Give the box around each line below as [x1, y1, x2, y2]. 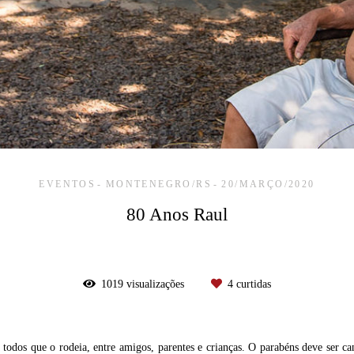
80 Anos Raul [126, 203, 228, 224]
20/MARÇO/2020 [221, 178, 315, 190]
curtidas [233, 277, 271, 290]
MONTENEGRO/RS [105, 178, 212, 190]
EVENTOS [39, 178, 96, 190]
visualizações [123, 277, 187, 290]
